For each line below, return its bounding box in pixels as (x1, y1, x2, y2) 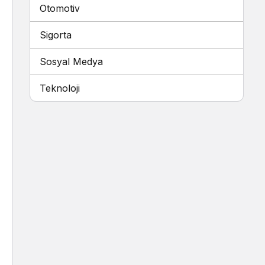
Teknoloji (40, 82, 80, 94)
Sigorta (40, 29, 72, 41)
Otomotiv (40, 2, 80, 14)
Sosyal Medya (40, 56, 103, 67)
